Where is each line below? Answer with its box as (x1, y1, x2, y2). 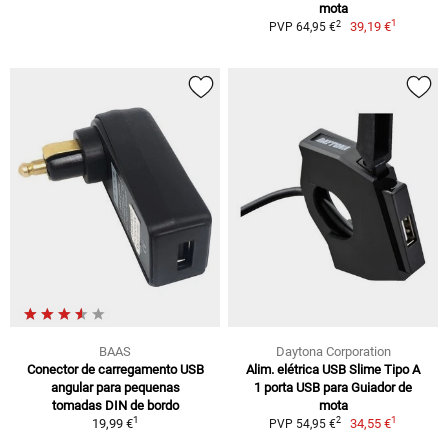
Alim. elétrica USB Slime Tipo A (246, 361, 420, 377)
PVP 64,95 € (268, 20, 336, 35)
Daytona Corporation (275, 343, 391, 359)
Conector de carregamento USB (26, 361, 204, 377)
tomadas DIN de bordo (51, 397, 179, 413)
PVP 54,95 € (268, 416, 336, 431)
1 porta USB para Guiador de (254, 379, 412, 395)
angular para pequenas (50, 379, 180, 395)
